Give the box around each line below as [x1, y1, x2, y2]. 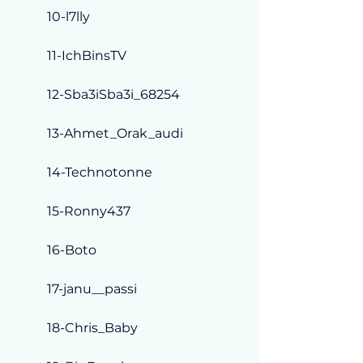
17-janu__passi [47, 280, 137, 297]
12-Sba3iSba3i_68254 [47, 86, 180, 102]
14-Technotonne [47, 164, 152, 180]
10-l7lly [47, 8, 90, 24]
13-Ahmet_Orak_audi [47, 125, 183, 141]
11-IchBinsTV [47, 47, 126, 63]
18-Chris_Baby [47, 319, 138, 335]
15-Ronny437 [47, 203, 130, 219]
